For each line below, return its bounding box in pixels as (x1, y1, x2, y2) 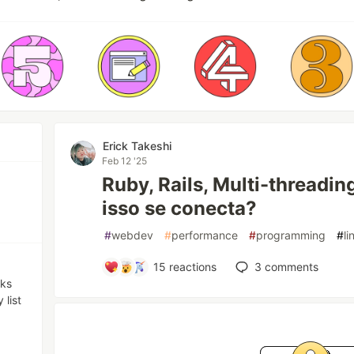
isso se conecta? (102, 197, 258, 220)
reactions (165, 260, 217, 273)
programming (256, 228, 326, 242)
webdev (111, 228, 154, 242)
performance (171, 228, 239, 242)
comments (261, 260, 318, 273)
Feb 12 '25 (102, 155, 148, 167)
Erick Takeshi (103, 139, 172, 153)
